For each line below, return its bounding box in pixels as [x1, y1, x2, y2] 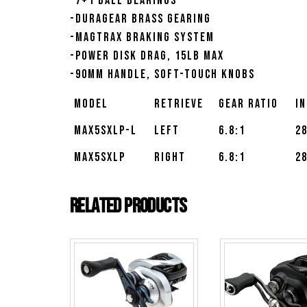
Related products [70, 194, 187, 219]
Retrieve [154, 97, 204, 112]
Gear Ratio [219, 97, 278, 112]
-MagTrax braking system [70, 30, 214, 45]
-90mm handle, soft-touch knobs [70, 67, 255, 82]
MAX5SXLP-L [74, 123, 137, 138]
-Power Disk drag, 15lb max [70, 49, 224, 64]
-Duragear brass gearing [70, 12, 211, 27]
